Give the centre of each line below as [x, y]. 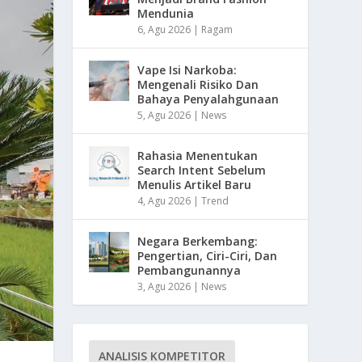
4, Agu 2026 [164, 200]
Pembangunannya [189, 270]
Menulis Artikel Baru [195, 184]
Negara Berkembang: [198, 241]
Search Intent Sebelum [202, 170]
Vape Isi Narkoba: [187, 69]
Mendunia [166, 13]
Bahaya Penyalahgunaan [208, 99]
